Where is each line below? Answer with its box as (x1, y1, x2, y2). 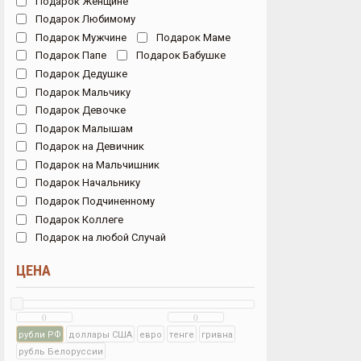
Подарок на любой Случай (32, 230, 166, 245)
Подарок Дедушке (32, 65, 127, 81)
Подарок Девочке (32, 102, 126, 118)
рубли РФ (19, 327, 61, 340)
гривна (201, 327, 233, 340)
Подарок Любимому (32, 11, 135, 27)
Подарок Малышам (32, 120, 133, 135)
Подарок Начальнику (32, 175, 140, 190)
